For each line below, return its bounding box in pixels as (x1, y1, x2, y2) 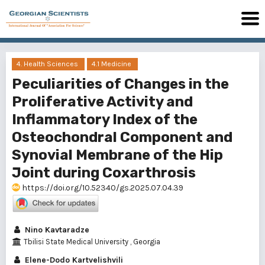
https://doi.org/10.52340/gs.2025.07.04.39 (20, 183, 183, 193)
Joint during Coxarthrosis (12, 164, 196, 181)
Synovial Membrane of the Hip (12, 147, 223, 163)
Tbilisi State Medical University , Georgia (21, 237, 160, 246)
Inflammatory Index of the (12, 111, 198, 128)
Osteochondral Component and (12, 129, 232, 146)
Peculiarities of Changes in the (12, 76, 229, 92)
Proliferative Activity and (12, 93, 193, 110)
